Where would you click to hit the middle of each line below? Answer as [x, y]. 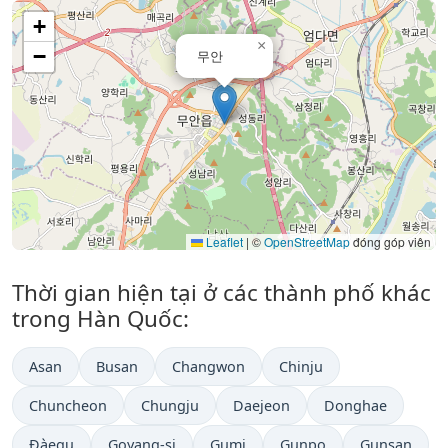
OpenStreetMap [307, 242]
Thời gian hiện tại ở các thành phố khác [221, 293]
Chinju [301, 367]
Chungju [170, 406]
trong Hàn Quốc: [100, 319]
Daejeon [261, 406]
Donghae [355, 406]
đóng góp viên [390, 242]
